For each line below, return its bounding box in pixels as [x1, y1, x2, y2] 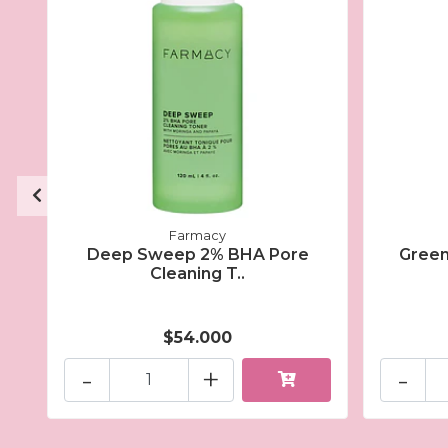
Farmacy [169, 227, 227, 243]
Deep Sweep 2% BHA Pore [86, 244, 309, 264]
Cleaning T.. [150, 263, 246, 283]
